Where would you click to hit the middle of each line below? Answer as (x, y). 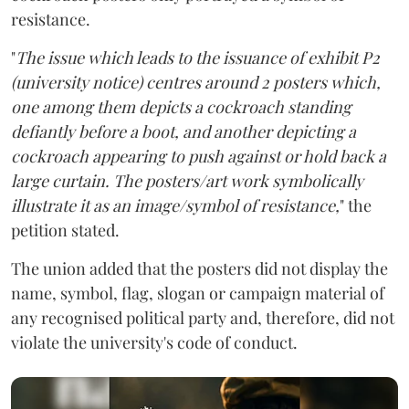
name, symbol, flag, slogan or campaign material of (198, 294)
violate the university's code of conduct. (154, 343)
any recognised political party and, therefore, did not (203, 318)
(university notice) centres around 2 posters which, (196, 83)
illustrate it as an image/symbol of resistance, (175, 206)
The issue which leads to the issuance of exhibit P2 (198, 58)
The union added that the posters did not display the (199, 269)
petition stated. (65, 231)
